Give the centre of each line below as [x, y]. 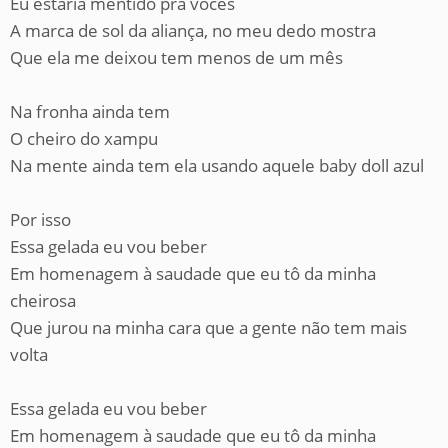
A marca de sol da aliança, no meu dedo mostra [193, 30]
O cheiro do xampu [84, 138]
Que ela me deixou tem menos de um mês [176, 57]
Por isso [40, 219]
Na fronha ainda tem [90, 111]
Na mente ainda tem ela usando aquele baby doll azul [217, 165]
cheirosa [43, 300]
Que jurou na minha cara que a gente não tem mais [208, 327]
